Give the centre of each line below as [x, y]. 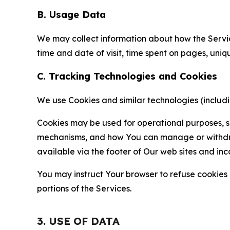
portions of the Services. [84, 188]
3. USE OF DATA [78, 221]
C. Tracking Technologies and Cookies [127, 76]
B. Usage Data [71, 14]
